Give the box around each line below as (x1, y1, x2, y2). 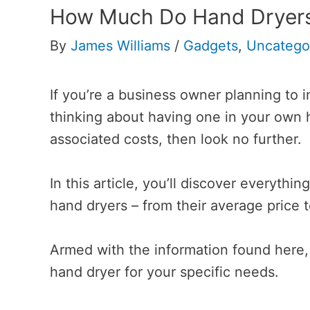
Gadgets (183, 37, 238, 54)
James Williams (71, 37, 170, 54)
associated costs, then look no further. (50, 131, 302, 147)
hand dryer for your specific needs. (50, 264, 279, 280)
